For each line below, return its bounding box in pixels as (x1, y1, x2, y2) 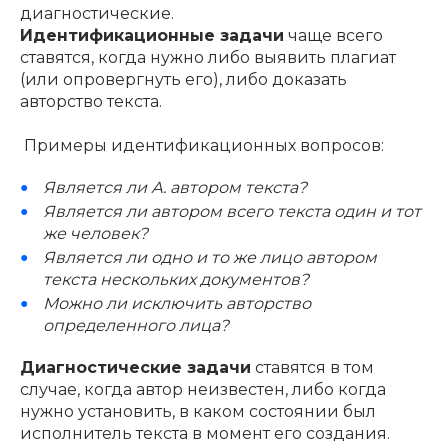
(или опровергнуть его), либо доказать (20, 69, 347, 89)
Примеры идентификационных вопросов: (20, 135, 384, 155)
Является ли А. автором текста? (42, 177, 307, 197)
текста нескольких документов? (42, 269, 309, 289)
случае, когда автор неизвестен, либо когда (20, 379, 386, 399)
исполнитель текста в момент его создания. (20, 423, 390, 443)
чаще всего (284, 25, 383, 45)
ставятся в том (251, 357, 374, 377)
